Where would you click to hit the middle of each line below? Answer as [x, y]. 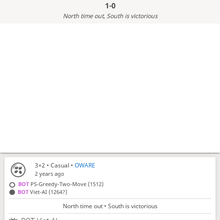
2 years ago [50, 174]
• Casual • [60, 165]
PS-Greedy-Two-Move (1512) [67, 184]
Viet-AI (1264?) [48, 192]
